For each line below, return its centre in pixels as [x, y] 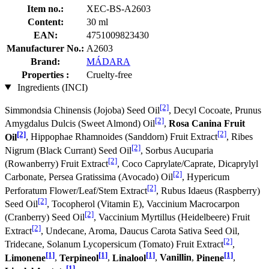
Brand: [45, 61]
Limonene [25, 258]
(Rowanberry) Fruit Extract [56, 164]
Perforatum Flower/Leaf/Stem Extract [76, 190]
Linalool [129, 258]
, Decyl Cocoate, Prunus [215, 110]
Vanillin [176, 258]
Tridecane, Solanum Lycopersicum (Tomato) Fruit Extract [114, 244]
